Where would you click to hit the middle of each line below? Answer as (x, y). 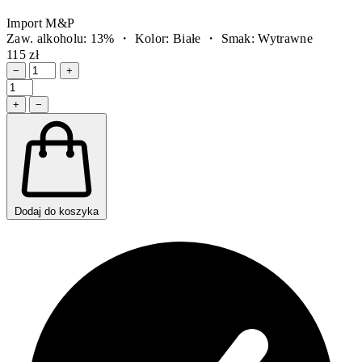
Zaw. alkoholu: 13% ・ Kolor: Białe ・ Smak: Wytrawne (160, 39)
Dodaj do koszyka (57, 212)
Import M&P (41, 23)
